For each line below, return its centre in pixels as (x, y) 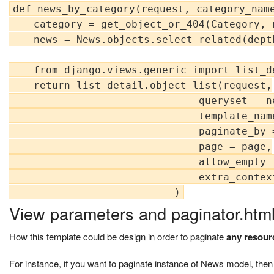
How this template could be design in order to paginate (118, 237)
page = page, (141, 147)
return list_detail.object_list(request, (141, 86)
